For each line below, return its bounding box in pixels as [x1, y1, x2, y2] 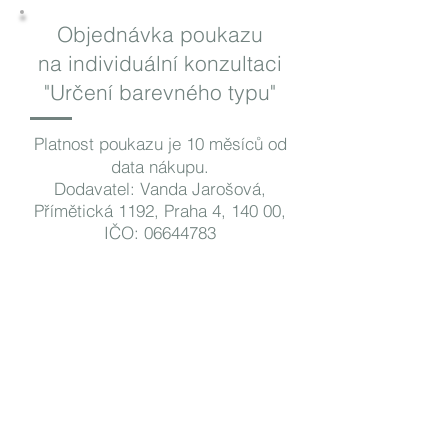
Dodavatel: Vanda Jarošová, [54, 178, 266, 199]
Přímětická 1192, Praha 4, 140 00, [34, 200, 286, 221]
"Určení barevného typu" [44, 79, 276, 105]
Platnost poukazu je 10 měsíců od [33, 133, 287, 154]
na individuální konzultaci [38, 50, 282, 76]
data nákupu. [111, 156, 209, 177]
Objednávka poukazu [57, 21, 263, 47]
